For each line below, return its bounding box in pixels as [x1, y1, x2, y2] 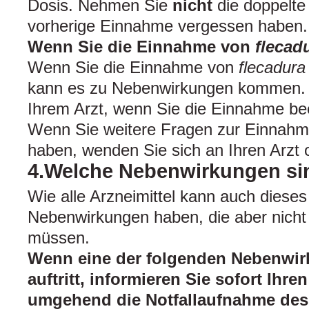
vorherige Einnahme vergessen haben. [28, 17, 308, 36]
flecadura [239, 58, 306, 77]
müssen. [28, 228, 90, 248]
